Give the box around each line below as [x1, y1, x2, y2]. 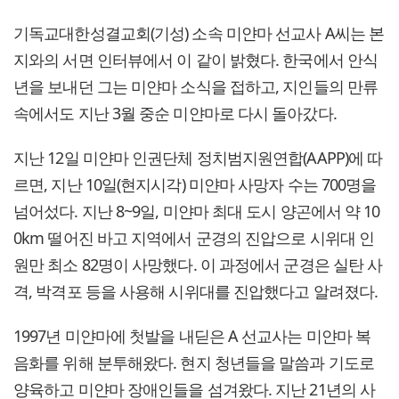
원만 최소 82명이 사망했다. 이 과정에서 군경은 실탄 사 [13, 254, 383, 276]
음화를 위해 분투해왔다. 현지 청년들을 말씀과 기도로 [13, 352, 374, 374]
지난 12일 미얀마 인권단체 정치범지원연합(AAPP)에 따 [13, 147, 383, 169]
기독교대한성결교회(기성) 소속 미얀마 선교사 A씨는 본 [13, 22, 385, 45]
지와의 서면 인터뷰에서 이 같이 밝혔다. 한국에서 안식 [13, 49, 379, 71]
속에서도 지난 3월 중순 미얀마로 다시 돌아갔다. [13, 102, 337, 125]
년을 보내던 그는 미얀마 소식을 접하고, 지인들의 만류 [13, 76, 379, 98]
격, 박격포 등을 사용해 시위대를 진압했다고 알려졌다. [13, 281, 378, 303]
